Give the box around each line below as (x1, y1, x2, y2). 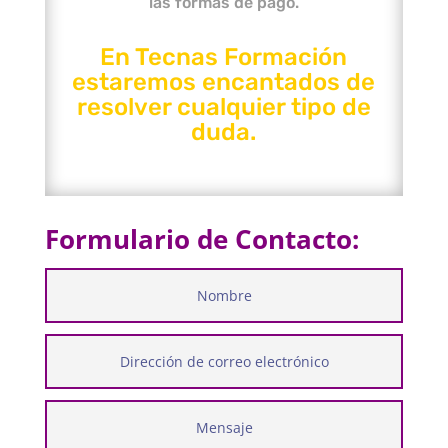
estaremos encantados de (72, 68, 376, 96)
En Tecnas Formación (100, 43, 348, 71)
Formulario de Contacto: (44, 221, 359, 257)
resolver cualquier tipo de (76, 93, 371, 121)
